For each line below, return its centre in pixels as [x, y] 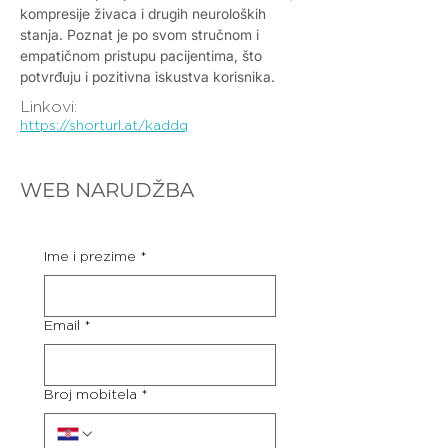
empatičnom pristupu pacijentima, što [141, 55]
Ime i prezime [90, 257]
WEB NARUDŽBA [107, 190]
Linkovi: [48, 107]
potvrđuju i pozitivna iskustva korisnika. [147, 76]
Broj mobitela [90, 395]
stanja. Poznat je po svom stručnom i [139, 34]
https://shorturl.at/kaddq [104, 126]
